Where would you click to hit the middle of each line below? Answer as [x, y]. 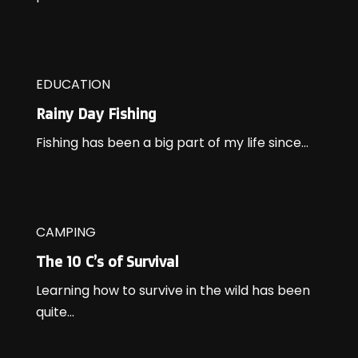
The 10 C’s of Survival [107, 262]
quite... [55, 312]
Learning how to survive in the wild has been [173, 291]
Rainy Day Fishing [96, 114]
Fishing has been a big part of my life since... [172, 143]
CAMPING [66, 233]
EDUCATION [73, 85]
